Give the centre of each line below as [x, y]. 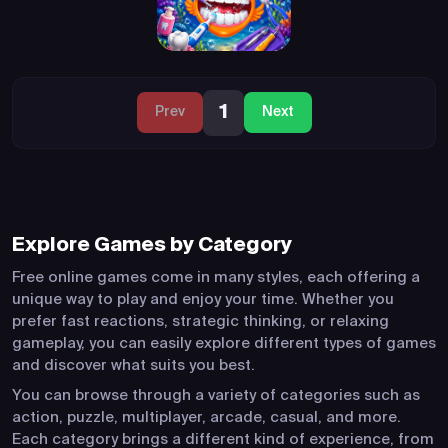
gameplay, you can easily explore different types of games [224, 343]
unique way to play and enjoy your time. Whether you [203, 299]
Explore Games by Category [152, 245]
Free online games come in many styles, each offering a [216, 277]
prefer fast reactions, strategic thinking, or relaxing [200, 321]
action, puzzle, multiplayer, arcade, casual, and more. [206, 417]
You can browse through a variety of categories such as [216, 395]
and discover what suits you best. [133, 365]
